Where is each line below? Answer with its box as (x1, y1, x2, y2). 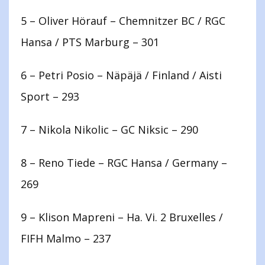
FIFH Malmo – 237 (21, 231, 111, 246)
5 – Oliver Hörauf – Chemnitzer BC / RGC (21, 14, 225, 28)
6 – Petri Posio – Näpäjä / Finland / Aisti (21, 68, 222, 83)
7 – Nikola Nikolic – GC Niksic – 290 (21, 122, 198, 137)
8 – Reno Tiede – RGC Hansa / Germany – (21, 156, 227, 170)
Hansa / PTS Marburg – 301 (21, 35, 159, 50)
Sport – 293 (21, 89, 79, 104)
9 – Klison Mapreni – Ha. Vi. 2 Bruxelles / (21, 210, 223, 225)
